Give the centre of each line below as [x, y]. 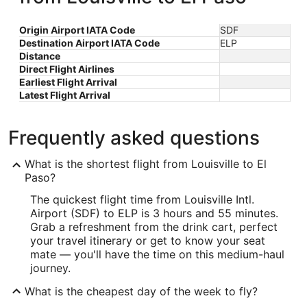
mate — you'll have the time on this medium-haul [157, 254]
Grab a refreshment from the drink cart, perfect [154, 227]
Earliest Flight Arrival [68, 82]
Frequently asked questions [134, 138]
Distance [40, 56]
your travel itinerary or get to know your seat [148, 241]
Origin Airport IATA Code [77, 30]
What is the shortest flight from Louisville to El [146, 164]
